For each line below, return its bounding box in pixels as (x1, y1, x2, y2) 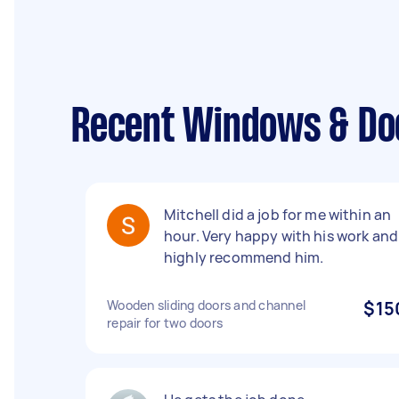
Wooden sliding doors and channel (107, 297, 305, 313)
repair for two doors (107, 314, 223, 331)
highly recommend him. (164, 248, 324, 267)
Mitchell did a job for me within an (164, 205, 392, 224)
